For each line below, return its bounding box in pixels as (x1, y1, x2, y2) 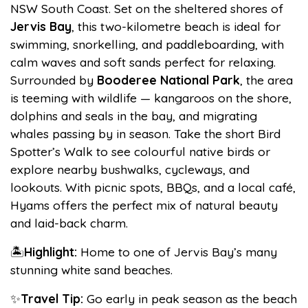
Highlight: (24, 244, 77, 259)
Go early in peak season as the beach (87, 291, 297, 306)
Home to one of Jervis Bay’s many (77, 244, 277, 259)
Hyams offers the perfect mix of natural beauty (10, 197, 278, 212)
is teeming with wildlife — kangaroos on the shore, (10, 90, 291, 105)
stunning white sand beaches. (10, 262, 173, 277)
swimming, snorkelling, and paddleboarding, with (10, 36, 284, 52)
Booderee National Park (97, 72, 240, 87)
